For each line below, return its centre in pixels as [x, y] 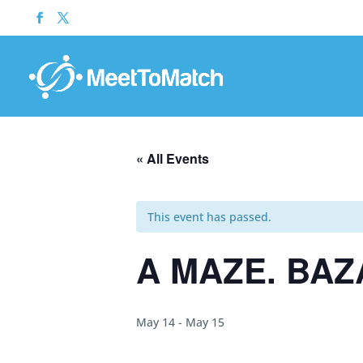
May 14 [156, 322]
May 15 [205, 322]
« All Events [173, 158]
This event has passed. [209, 217]
